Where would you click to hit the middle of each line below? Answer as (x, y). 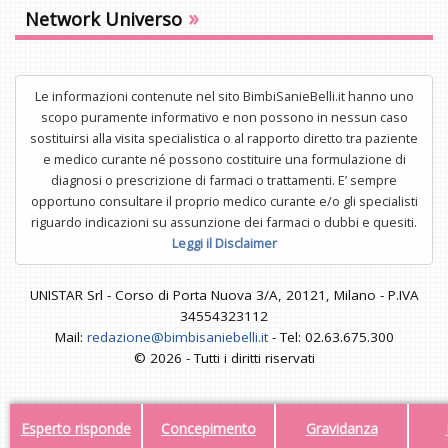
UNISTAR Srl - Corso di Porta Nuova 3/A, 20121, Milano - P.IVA (224, 295)
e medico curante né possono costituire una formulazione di (224, 159)
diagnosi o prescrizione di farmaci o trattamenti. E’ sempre (224, 180)
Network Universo (103, 19)
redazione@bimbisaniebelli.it (177, 337)
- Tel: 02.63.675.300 (330, 337)
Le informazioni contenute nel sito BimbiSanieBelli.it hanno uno (224, 96)
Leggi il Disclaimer (224, 243)
